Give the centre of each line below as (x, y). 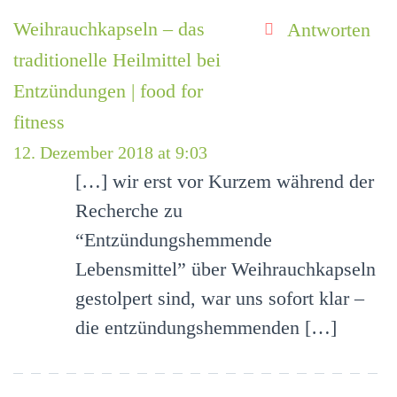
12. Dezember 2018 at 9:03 (110, 153)
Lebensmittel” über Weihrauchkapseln (226, 269)
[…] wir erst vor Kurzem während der (225, 182)
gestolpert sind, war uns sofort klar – (220, 299)
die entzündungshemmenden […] (206, 328)
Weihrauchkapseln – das (109, 29)
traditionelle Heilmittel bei (117, 60)
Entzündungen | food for (108, 91)
